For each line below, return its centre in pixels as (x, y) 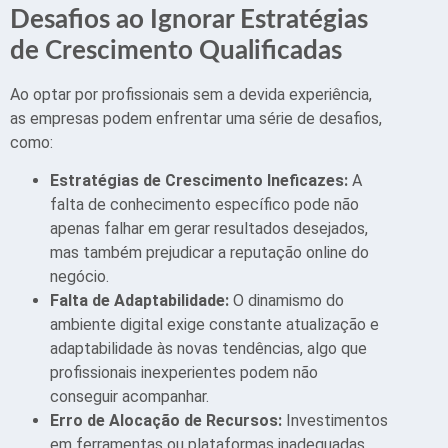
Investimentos (335, 421)
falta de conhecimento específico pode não (204, 205)
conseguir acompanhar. (129, 397)
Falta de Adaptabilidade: (139, 301)
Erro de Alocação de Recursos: (166, 421)
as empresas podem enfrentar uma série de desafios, (196, 118)
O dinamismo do (286, 301)
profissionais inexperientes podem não (184, 373)
